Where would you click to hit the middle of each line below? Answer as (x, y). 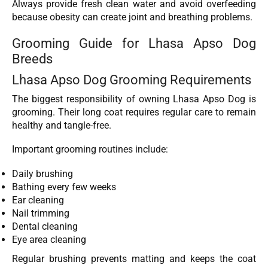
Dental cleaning (45, 226)
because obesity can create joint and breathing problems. (132, 17)
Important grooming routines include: (90, 150)
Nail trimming (41, 213)
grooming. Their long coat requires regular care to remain (134, 112)
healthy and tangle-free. (62, 125)
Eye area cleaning (49, 239)
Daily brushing (42, 173)
